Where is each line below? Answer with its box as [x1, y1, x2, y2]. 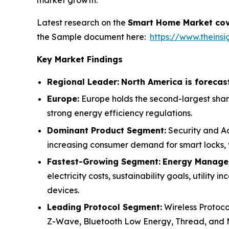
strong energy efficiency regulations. [47, 108, 192, 119]
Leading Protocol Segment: [47, 202, 162, 213]
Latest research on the [37, 17, 128, 28]
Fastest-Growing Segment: [47, 156, 161, 167]
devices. [47, 185, 79, 195]
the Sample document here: [37, 32, 150, 42]
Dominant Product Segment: [47, 125, 166, 135]
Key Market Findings [37, 54, 123, 64]
